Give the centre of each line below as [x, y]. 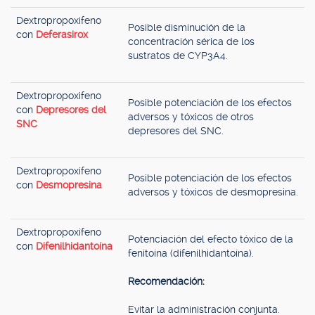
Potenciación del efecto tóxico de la [211, 239]
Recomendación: [166, 281]
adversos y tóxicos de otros [191, 117]
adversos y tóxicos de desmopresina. [213, 192]
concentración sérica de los [191, 41]
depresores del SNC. [176, 131]
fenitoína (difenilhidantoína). [191, 253]
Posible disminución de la [187, 27]
